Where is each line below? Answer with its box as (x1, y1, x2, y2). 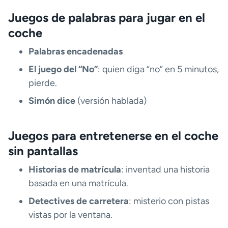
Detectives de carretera (28, 195, 129, 207)
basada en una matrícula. (28, 178, 128, 189)
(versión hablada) (75, 95, 147, 107)
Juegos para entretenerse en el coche (8, 128, 218, 144)
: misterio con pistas (129, 195, 209, 207)
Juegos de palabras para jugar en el (8, 10, 205, 25)
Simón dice (28, 95, 75, 107)
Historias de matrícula (28, 164, 121, 176)
